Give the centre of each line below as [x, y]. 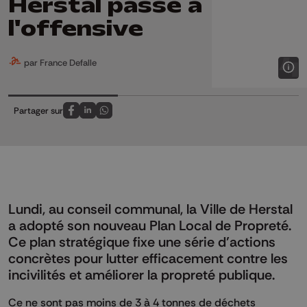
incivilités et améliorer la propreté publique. [142, 274]
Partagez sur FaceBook [116, 117]
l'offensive [76, 28]
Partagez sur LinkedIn [129, 117]
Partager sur [38, 110]
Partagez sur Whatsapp [150, 117]
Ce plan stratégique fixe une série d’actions [142, 242]
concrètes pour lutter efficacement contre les [148, 258]
